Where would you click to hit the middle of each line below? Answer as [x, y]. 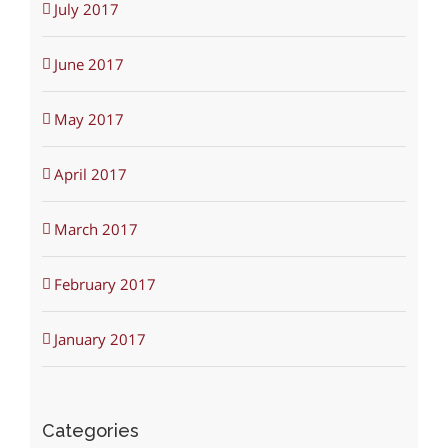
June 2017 [88, 64]
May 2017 [88, 119]
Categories [90, 431]
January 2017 [99, 339]
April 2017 [90, 174]
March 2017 [95, 229]
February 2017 [104, 284]
